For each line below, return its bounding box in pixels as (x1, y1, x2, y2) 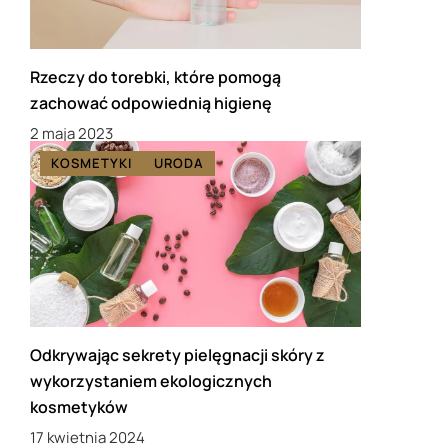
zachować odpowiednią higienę (30, 92, 272, 115)
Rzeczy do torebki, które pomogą (30, 66, 281, 89)
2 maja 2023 (30, 123, 113, 145)
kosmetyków (30, 396, 128, 419)
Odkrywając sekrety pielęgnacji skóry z (30, 344, 325, 367)
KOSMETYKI (51, 154, 132, 173)
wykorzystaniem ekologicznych (30, 370, 272, 393)
